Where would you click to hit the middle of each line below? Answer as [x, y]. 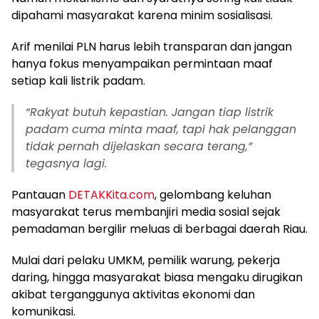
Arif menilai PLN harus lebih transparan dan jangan [152, 46]
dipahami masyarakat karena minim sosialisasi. [142, 15]
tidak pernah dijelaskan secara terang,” [139, 146]
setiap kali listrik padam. [78, 80]
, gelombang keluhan [213, 194]
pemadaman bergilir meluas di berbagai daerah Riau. [159, 229]
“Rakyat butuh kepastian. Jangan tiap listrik [150, 112]
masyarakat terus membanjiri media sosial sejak [146, 211]
